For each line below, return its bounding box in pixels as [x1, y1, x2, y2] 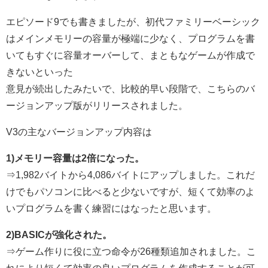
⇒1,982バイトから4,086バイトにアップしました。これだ [6, 169, 255, 179]
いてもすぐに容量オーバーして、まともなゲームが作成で [6, 50, 255, 60]
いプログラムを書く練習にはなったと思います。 [6, 203, 217, 213]
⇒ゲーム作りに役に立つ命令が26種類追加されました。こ [6, 246, 256, 256]
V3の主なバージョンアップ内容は [6, 126, 152, 136]
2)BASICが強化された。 [6, 229, 112, 239]
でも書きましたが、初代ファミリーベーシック [59, 16, 260, 26]
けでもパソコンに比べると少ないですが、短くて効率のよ [6, 186, 255, 196]
